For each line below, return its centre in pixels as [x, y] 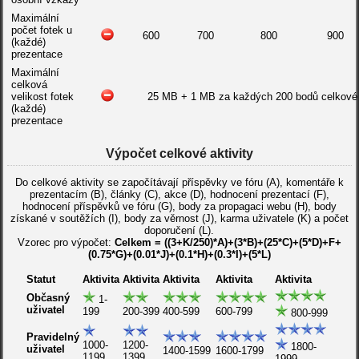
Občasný [48, 298]
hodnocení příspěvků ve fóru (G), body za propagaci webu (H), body [179, 206]
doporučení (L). [179, 230]
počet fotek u [41, 30]
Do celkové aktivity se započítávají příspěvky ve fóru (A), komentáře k [179, 182]
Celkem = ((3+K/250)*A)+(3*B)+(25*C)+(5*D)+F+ [228, 242]
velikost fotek [42, 97]
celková [29, 85]
